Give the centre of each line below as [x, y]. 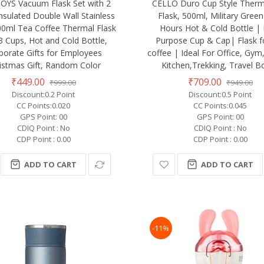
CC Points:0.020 [44, 105]
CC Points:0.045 [220, 105]
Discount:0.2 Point [44, 94]
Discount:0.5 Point [220, 94]
